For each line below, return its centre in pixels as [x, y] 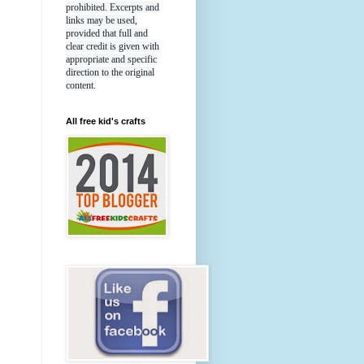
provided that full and [107, 34]
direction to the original [110, 73]
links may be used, [102, 21]
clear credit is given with [113, 47]
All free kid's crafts [106, 121]
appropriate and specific [111, 60]
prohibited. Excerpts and [113, 8]
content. [81, 86]
